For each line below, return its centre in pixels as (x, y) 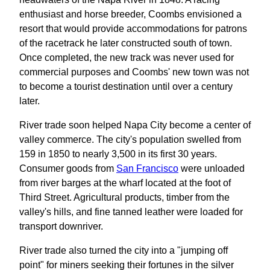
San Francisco (147, 168)
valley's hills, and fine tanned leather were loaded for (131, 212)
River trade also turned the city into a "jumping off (124, 250)
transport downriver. (61, 226)
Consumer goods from (68, 168)
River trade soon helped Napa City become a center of (135, 125)
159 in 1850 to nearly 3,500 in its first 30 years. (118, 154)
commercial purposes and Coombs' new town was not (134, 72)
